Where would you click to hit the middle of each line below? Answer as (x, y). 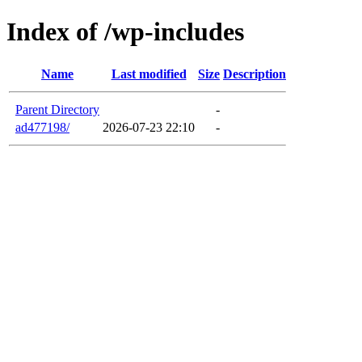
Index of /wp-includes (125, 32)
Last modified (149, 74)
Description (255, 74)
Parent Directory (57, 109)
